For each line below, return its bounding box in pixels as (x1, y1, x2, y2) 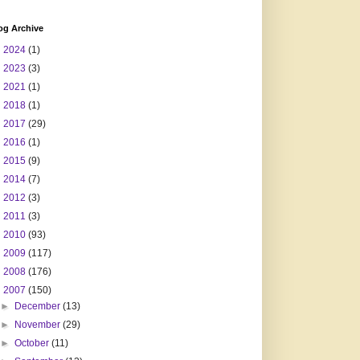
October (14, 337, 52, 350)
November (14, 319, 63, 331)
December (14, 301, 63, 313)
